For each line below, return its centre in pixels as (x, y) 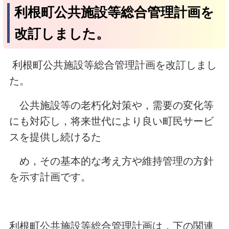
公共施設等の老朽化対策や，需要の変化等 (111, 105)
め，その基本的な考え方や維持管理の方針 (111, 161)
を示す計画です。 (55, 177)
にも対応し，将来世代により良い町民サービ (111, 121)
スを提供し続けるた (55, 137)
